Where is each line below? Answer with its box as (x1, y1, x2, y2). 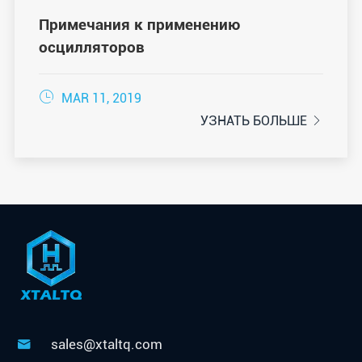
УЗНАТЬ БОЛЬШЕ (200, 113, 311, 129)
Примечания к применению (38, 15, 240, 35)
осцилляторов (38, 38, 145, 57)
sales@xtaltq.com (50, 336, 162, 353)
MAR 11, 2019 (57, 90, 141, 107)
